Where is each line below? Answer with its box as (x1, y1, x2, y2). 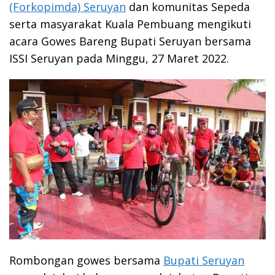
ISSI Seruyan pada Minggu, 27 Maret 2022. (9, 50, 229, 66)
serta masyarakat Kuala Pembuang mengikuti (9, 16, 251, 31)
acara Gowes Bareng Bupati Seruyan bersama (9, 33, 251, 48)
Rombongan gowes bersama (9, 252, 163, 268)
